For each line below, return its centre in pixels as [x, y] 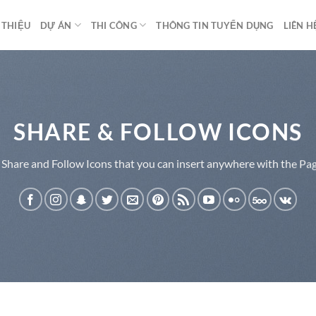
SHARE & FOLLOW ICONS [158, 132]
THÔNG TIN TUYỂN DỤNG [215, 25]
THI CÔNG [114, 25]
